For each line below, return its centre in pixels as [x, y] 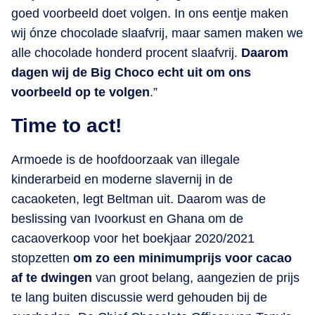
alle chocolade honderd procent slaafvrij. [126, 52]
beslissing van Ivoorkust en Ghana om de [127, 218]
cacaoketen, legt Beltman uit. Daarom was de [139, 199]
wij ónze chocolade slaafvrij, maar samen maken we [157, 33]
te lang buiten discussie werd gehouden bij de [139, 297]
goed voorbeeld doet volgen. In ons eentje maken [150, 13]
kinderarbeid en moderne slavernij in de [122, 179]
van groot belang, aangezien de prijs [196, 277]
